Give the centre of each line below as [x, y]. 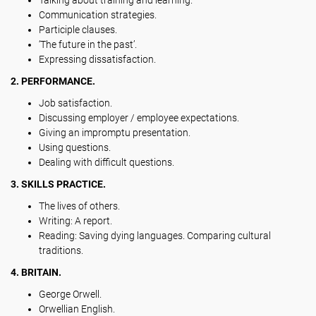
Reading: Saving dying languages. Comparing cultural [155, 236]
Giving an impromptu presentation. [115, 133]
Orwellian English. [77, 309]
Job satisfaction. [75, 103]
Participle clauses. [78, 30]
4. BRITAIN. [36, 272]
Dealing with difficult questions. [107, 162]
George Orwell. [70, 294]
